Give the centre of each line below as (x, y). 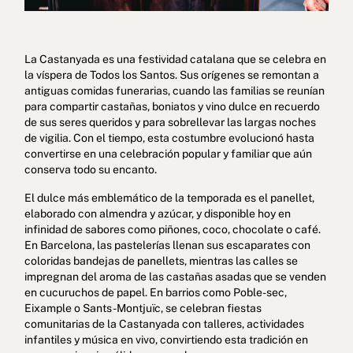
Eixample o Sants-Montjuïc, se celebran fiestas (143, 308)
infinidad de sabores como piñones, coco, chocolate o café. (172, 229)
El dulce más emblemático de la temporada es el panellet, (169, 197)
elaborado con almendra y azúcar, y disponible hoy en (157, 213)
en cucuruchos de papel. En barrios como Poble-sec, (155, 292)
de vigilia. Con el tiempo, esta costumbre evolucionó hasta (169, 137)
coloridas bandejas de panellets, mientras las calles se (161, 260)
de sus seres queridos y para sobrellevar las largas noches (170, 122)
